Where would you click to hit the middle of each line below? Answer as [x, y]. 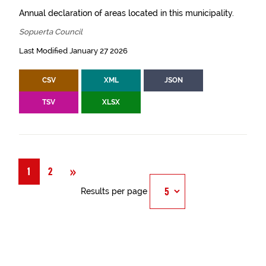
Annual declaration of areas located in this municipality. [126, 13]
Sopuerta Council [51, 32]
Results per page [114, 191]
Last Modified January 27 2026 [73, 51]
